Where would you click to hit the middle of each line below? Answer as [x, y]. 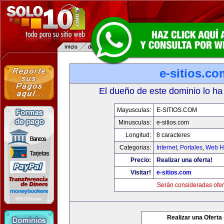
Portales [191, 147]
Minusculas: [134, 122]
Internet [166, 147]
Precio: [140, 160]
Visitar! [140, 172]
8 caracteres [173, 135]
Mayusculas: [134, 110]
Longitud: [138, 135]
